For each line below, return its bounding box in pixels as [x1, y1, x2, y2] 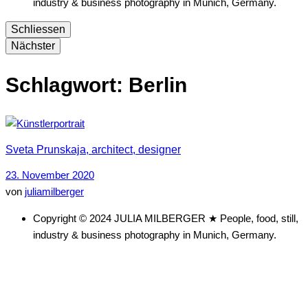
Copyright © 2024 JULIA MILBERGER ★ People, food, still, [33, 212, 298, 225]
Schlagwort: [5, 73, 129, 96]
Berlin [129, 73, 187, 96]
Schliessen [11, 23, 65, 36]
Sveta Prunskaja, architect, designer [5, 143, 181, 155]
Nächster [11, 40, 55, 52]
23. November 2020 [5, 169, 94, 181]
